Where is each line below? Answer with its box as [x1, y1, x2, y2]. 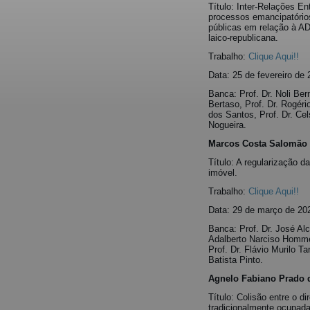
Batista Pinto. [208, 255, 263, 265]
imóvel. [208, 167, 237, 178]
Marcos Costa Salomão [208, 138, 307, 149]
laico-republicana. [208, 33, 278, 43]
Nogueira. [208, 120, 246, 130]
